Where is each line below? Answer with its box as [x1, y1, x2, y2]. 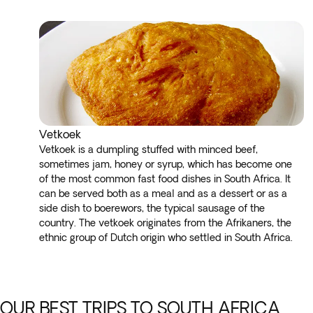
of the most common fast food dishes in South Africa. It [39, 173, 291, 184]
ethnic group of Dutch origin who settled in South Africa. [39, 232, 293, 243]
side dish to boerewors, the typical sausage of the [39, 203, 265, 214]
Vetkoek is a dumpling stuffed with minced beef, [39, 144, 258, 155]
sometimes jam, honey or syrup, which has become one [39, 159, 292, 170]
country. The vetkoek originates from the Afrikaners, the [39, 217, 291, 228]
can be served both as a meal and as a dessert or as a [39, 188, 287, 199]
